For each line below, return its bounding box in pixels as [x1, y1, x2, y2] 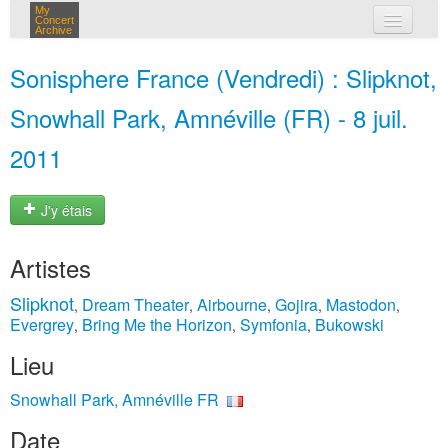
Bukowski [315, 313, 384, 336]
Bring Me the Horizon [82, 313, 232, 336]
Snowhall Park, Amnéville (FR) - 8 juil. [10, 100, 408, 135]
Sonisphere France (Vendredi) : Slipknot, [10, 60, 437, 95]
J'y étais [37, 200, 92, 221]
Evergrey [10, 313, 74, 336]
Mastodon [326, 293, 396, 316]
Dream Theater [82, 293, 189, 316]
